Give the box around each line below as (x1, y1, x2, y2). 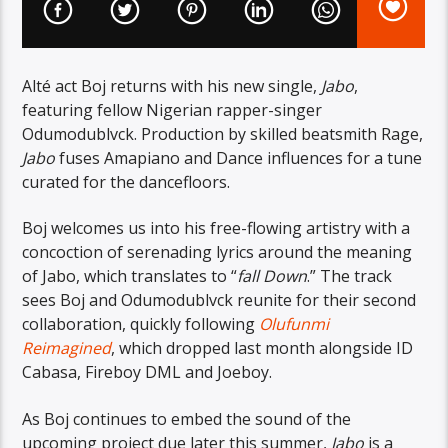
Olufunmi (259, 313, 330, 336)
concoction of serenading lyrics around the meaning (22, 241, 413, 264)
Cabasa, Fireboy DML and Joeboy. (22, 361, 273, 384)
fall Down (237, 265, 308, 288)
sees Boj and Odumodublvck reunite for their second (22, 289, 417, 312)
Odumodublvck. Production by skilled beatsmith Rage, (22, 122, 424, 145)
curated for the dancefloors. (22, 170, 231, 193)
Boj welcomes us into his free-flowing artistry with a (22, 217, 411, 240)
